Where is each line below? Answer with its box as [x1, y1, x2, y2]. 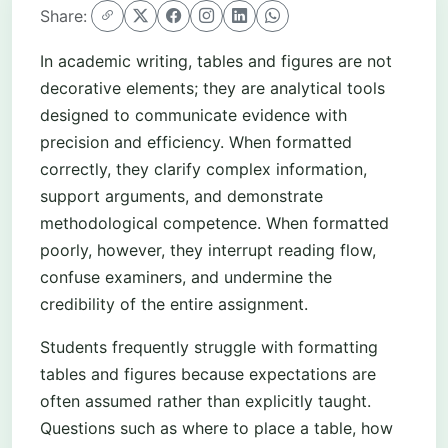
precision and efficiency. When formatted [40, 131, 352, 152]
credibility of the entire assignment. [40, 293, 308, 314]
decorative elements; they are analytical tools [40, 77, 385, 98]
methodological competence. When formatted [40, 212, 389, 233]
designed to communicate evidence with [40, 104, 347, 125]
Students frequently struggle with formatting [40, 336, 378, 357]
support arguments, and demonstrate [40, 185, 323, 206]
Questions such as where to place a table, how [40, 417, 393, 438]
